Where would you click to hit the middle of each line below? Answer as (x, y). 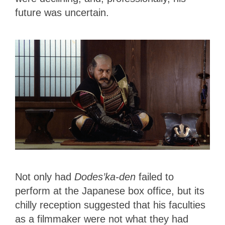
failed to (156, 177)
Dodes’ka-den (106, 177)
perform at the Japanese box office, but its (110, 191)
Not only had (45, 177)
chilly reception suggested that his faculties (110, 205)
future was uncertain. (64, 13)
